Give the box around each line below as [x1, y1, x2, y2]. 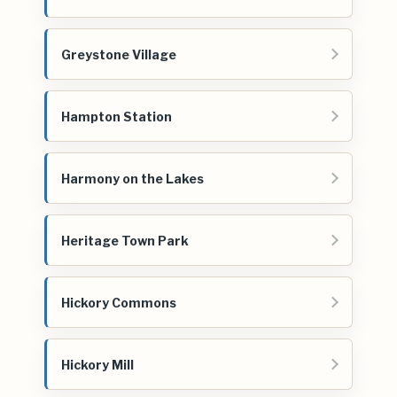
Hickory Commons [61, 294, 176, 310]
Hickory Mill [61, 356, 134, 372]
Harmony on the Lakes [61, 170, 204, 186]
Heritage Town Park [61, 232, 189, 248]
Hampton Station [61, 108, 172, 124]
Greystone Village [61, 46, 176, 62]
